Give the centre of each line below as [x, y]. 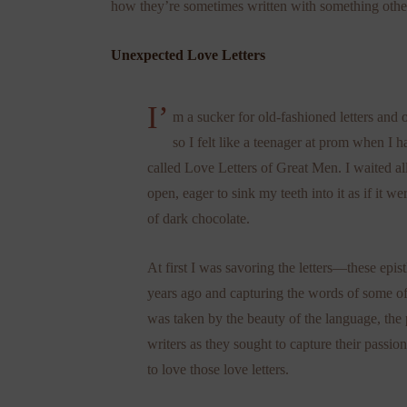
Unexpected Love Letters [188, 55]
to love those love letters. [218, 369]
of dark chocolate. [199, 218]
